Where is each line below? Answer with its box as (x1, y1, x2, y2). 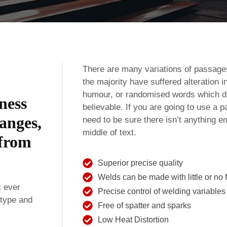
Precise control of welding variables (98, 186, 225, 196)
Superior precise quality (98, 158, 183, 167)
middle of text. (83, 127, 136, 137)
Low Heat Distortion (98, 215, 169, 224)
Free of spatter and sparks (98, 201, 191, 210)
